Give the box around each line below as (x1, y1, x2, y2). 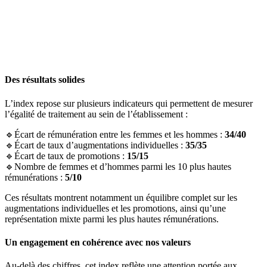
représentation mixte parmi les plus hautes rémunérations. (5, 213, 219, 224)
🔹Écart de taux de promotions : (5, 150, 127, 161)
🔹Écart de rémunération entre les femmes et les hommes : (5, 129, 225, 139)
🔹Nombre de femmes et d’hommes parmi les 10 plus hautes (5, 161, 231, 172)
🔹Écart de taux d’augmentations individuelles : (5, 139, 185, 150)
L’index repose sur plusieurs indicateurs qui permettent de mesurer (5, 98, 253, 108)
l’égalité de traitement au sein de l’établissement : (5, 108, 188, 119)
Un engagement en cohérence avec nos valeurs (5, 237, 191, 248)
